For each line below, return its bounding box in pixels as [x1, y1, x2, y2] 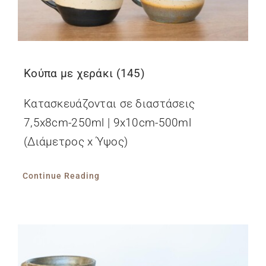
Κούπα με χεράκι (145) [23, 66, 145, 80]
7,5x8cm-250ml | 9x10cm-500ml [23, 115, 191, 129]
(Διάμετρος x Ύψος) [23, 134, 134, 148]
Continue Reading [22, 170, 100, 180]
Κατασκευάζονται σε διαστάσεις [23, 96, 195, 110]
